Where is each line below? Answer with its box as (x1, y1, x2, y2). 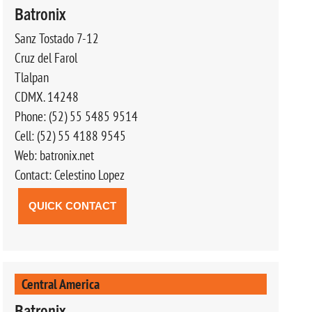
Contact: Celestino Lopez (14, 166, 125, 183)
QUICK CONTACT (28, 199, 116, 212)
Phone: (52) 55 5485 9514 (14, 107, 138, 125)
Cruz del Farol (14, 49, 77, 66)
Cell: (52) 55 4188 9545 (14, 127, 126, 144)
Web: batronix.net (14, 146, 94, 164)
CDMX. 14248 (14, 88, 79, 105)
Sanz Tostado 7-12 (14, 29, 99, 47)
